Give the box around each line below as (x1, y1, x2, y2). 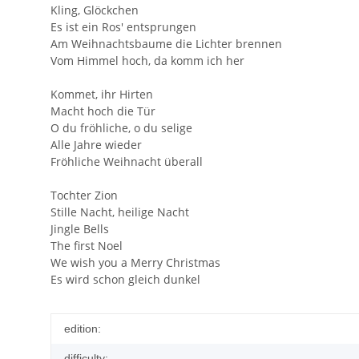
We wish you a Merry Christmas (50, 255, 220, 271)
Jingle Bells (50, 221, 109, 237)
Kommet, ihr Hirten (50, 87, 153, 103)
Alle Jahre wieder (50, 137, 142, 153)
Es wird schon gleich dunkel (50, 272, 200, 288)
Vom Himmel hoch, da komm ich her (50, 53, 244, 69)
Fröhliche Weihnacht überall (50, 154, 203, 170)
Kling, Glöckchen (50, 2, 139, 18)
